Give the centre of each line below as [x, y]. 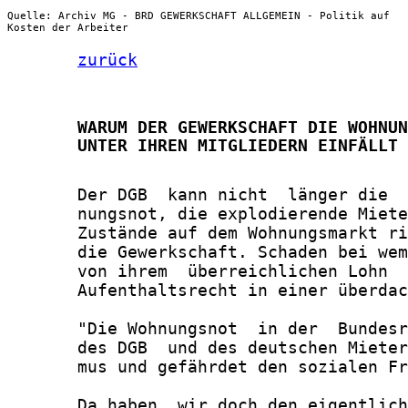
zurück [107, 60]
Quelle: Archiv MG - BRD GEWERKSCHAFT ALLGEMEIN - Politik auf [199, 15]
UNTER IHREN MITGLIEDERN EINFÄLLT [203, 146]
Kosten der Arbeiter [68, 27]
